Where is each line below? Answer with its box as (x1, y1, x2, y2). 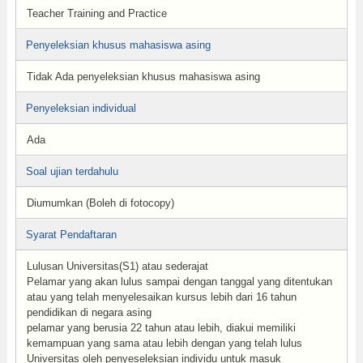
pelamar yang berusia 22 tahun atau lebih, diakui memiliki (26, 322, 296, 334)
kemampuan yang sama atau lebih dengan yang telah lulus (26, 337, 302, 349)
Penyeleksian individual (25, 102, 136, 114)
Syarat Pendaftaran (25, 228, 117, 241)
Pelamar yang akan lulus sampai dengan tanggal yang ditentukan (26, 275, 332, 288)
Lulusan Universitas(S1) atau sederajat (26, 260, 208, 272)
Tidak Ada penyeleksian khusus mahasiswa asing (26, 70, 260, 83)
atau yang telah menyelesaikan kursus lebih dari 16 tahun (26, 291, 297, 303)
